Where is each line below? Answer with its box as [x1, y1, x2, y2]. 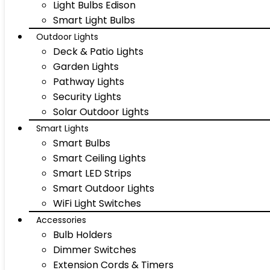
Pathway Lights [53, 75, 124, 89]
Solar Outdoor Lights [53, 105, 149, 119]
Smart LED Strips [53, 166, 131, 180]
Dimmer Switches [53, 243, 136, 257]
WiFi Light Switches [53, 196, 141, 210]
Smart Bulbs [53, 136, 110, 150]
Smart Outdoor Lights [53, 181, 154, 195]
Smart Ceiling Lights [53, 151, 146, 165]
